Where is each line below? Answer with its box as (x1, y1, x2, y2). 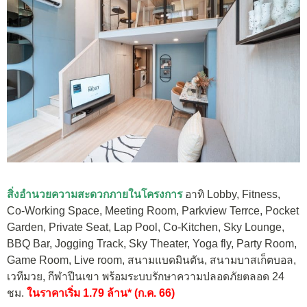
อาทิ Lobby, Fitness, (182, 188, 280, 201)
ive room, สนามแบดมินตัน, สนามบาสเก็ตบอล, (80, 254, 296, 267)
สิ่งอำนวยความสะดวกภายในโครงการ (7, 188, 182, 201)
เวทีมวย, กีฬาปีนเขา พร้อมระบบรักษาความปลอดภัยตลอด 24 (7, 271, 284, 283)
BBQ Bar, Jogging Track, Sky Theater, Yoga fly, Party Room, (7, 238, 297, 250)
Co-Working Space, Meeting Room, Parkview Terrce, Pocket (7, 205, 299, 217)
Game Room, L (7, 254, 80, 267)
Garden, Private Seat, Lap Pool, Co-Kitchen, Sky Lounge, (7, 221, 284, 234)
